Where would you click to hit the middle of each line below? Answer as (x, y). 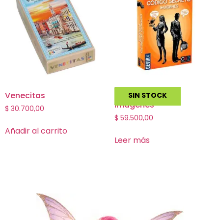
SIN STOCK (147, 95)
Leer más (132, 140)
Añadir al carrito (36, 131)
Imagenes (134, 105)
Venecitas (25, 95)
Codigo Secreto (146, 95)
